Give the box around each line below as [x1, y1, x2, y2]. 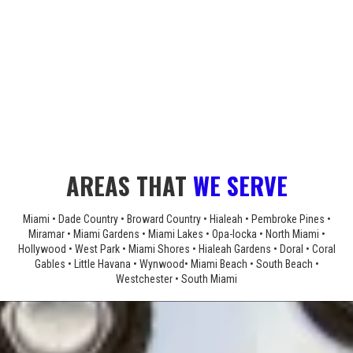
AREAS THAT [65, 168, 193, 204]
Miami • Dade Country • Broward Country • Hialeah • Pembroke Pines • [22, 213, 331, 226]
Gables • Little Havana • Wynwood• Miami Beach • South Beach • [34, 258, 319, 271]
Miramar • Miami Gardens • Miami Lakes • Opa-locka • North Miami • [28, 228, 325, 241]
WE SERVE [192, 168, 288, 204]
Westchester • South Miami [116, 273, 237, 286]
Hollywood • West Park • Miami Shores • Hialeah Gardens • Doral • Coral [17, 243, 336, 256]
